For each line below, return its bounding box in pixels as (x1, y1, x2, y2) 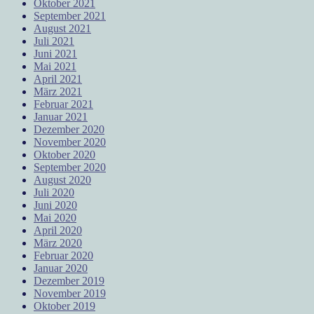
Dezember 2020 (34, 123, 104, 135)
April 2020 (34, 224, 82, 236)
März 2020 (34, 236, 82, 249)
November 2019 (34, 287, 106, 299)
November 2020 (34, 135, 106, 148)
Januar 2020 (34, 261, 88, 274)
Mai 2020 (34, 211, 76, 224)
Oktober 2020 (34, 148, 95, 161)
